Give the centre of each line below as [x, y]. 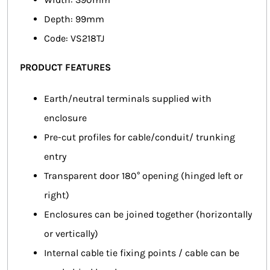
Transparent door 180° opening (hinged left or [143, 175]
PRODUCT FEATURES [65, 67]
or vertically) [71, 233]
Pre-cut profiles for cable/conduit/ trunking [140, 137]
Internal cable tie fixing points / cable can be [142, 253]
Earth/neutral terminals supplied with [128, 98]
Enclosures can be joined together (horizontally [148, 214]
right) [57, 195]
